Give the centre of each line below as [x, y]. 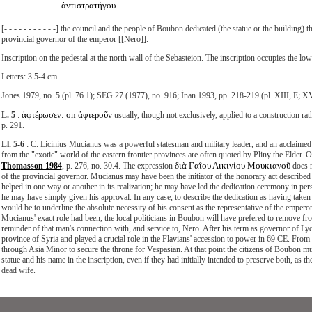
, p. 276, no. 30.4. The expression [118, 166]
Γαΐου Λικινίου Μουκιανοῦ [239, 165]
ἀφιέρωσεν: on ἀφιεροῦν [67, 115]
